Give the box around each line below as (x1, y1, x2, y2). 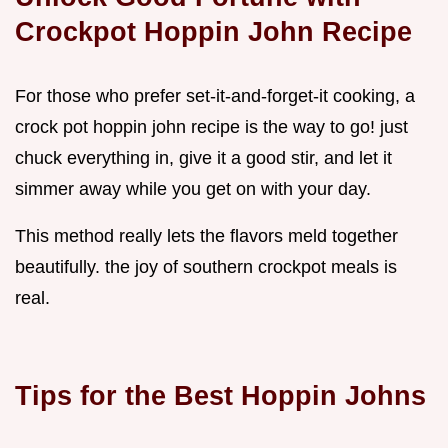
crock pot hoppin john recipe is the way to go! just (15, 116, 408, 137)
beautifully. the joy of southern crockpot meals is (15, 256, 397, 277)
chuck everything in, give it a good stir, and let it (15, 147, 392, 168)
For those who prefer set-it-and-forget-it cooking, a (15, 85, 415, 106)
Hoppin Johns (241, 379, 426, 411)
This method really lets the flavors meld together (15, 225, 398, 246)
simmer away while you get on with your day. (15, 178, 371, 199)
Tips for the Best (15, 379, 241, 411)
